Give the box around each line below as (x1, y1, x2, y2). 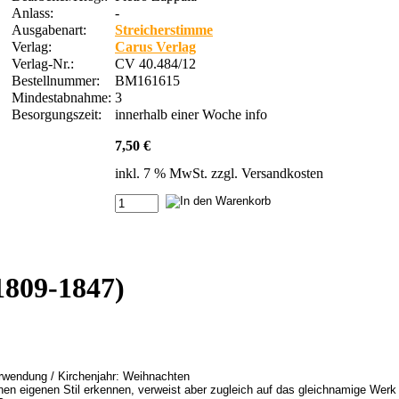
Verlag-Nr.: (12, 55, 77, 71)
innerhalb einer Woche (115, 106, 245, 122)
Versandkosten (241, 165, 323, 181)
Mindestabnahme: (12, 89, 111, 105)
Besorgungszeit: (12, 106, 105, 122)
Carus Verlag (115, 38, 196, 54)
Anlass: (12, 4, 53, 20)
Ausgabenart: (12, 21, 86, 37)
